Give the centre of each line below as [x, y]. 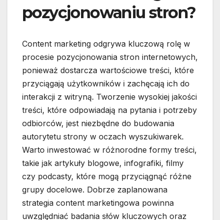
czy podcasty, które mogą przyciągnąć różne [107, 177]
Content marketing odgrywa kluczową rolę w [106, 44]
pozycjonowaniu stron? [109, 13]
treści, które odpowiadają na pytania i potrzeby [110, 110]
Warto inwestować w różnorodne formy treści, [110, 150]
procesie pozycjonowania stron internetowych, [110, 57]
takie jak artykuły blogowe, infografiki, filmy [103, 163]
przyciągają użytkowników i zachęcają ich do [106, 84]
